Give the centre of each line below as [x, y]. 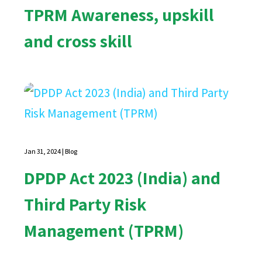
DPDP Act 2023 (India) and [123, 177]
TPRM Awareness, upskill [119, 14]
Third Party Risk [85, 204]
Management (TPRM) [104, 230]
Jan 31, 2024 [43, 151]
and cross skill [78, 41]
